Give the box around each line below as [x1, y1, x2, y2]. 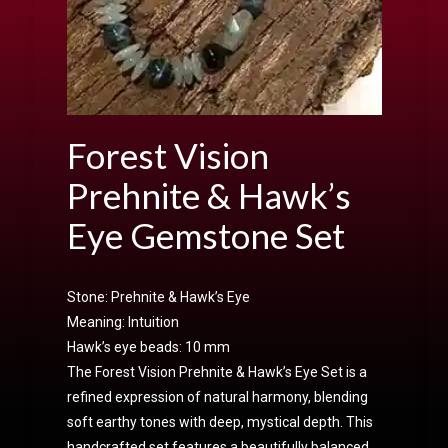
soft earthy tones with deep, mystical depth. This [66, 413, 373, 430]
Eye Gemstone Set [66, 213, 345, 256]
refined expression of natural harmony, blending [66, 388, 368, 405]
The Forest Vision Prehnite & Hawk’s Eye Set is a [66, 363, 367, 380]
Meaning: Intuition [66, 313, 179, 330]
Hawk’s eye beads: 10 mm [66, 338, 230, 355]
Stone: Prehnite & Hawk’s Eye [66, 288, 250, 305]
